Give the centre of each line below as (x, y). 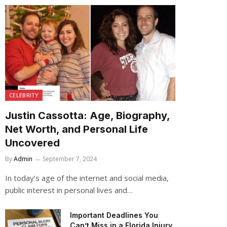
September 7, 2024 (70, 159)
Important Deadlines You (114, 215)
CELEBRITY (24, 95)
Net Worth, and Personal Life (77, 129)
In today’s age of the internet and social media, (87, 178)
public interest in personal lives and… (69, 190)
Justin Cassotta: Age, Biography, (87, 116)
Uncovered (32, 143)
